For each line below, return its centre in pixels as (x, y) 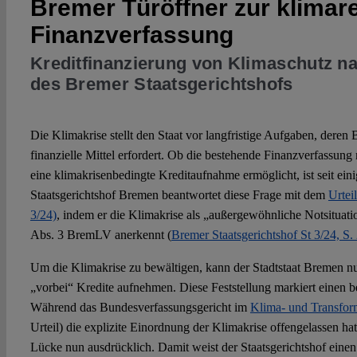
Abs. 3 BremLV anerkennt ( (100, 235)
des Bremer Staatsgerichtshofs (161, 84)
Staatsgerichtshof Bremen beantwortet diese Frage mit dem (179, 195)
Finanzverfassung (131, 34)
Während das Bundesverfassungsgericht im (140, 308)
